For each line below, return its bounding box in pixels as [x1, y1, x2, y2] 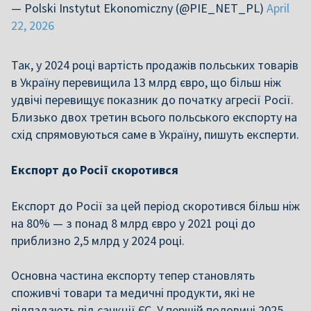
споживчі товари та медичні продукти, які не [11, 285, 255, 301]
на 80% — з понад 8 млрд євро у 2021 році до [11, 215, 255, 231]
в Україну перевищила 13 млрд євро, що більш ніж [11, 74, 281, 90]
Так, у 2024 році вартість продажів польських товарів [11, 57, 299, 73]
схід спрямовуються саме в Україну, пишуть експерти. [11, 126, 299, 142]
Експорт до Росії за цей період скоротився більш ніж [11, 198, 300, 214]
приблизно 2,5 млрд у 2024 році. [11, 233, 185, 249]
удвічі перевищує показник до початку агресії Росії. [11, 92, 294, 108]
